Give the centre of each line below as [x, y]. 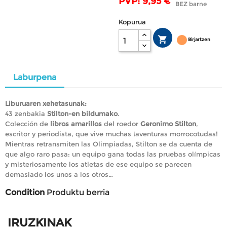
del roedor [121, 124]
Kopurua [132, 22]
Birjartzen [199, 39]
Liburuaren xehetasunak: [46, 103]
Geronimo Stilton [168, 124]
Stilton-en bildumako [82, 113]
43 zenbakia [26, 113]
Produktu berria [78, 192]
